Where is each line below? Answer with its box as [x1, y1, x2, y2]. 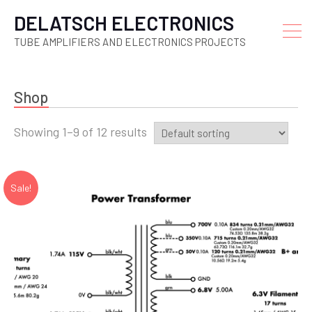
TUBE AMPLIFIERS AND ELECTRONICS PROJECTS [14, 36, 246, 48]
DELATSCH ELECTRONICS [14, 11, 234, 35]
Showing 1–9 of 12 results [14, 124, 147, 139]
